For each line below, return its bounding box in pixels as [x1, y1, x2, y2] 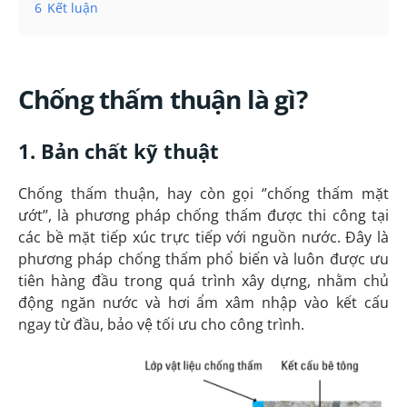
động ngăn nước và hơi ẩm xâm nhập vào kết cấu [18, 292, 389, 313]
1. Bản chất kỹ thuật [18, 137, 219, 165]
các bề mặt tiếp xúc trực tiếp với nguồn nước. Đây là [18, 226, 389, 247]
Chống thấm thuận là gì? [18, 82, 307, 117]
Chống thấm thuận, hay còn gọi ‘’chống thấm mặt [18, 183, 389, 203]
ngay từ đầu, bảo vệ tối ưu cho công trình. [18, 313, 304, 334]
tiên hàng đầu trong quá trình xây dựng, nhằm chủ [18, 270, 389, 291]
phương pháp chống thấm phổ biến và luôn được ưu [18, 248, 389, 269]
